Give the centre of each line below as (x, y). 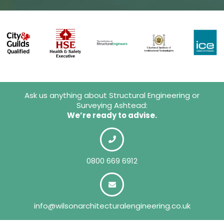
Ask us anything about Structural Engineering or (112, 95)
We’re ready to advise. (112, 115)
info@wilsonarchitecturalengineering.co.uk (112, 205)
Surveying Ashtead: (112, 105)
